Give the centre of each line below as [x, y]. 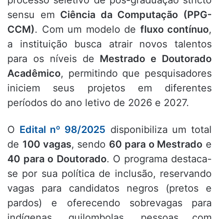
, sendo [90, 144]
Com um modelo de [91, 30]
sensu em [34, 15]
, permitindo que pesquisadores [136, 74]
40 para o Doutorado [57, 159]
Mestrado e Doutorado [156, 59]
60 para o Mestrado [156, 144]
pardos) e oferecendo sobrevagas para [109, 203]
